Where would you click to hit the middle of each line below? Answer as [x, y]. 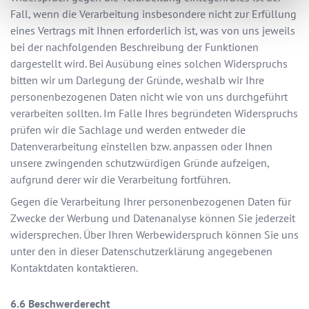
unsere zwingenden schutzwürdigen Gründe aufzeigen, [140, 163]
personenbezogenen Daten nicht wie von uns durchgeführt [149, 97]
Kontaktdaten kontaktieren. [74, 268]
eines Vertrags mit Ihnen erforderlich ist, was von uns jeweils [153, 31]
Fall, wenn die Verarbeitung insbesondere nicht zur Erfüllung [153, 14]
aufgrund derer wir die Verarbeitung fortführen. [120, 180]
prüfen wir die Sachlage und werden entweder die [128, 130]
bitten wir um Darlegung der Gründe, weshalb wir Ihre [137, 80]
